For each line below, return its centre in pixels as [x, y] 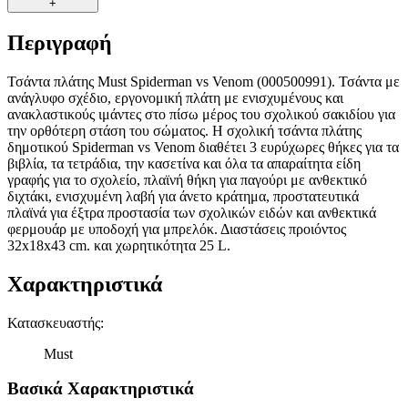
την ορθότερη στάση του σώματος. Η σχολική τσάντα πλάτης [184, 130]
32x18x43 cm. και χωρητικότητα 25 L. [119, 245]
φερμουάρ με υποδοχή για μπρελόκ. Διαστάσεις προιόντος [177, 229]
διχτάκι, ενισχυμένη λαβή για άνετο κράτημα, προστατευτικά [183, 196]
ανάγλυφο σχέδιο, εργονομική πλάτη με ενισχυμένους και [175, 97]
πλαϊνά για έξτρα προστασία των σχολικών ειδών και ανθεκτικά [192, 212]
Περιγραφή [60, 43]
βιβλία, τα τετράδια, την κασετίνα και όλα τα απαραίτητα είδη [184, 163]
